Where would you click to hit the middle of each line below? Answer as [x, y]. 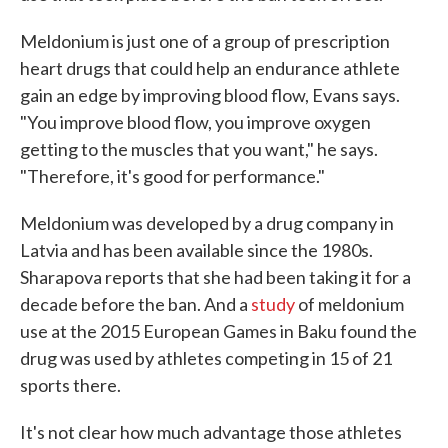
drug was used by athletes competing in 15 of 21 [206, 357]
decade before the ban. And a [135, 303]
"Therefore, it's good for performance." [172, 175]
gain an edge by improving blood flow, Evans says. [210, 94]
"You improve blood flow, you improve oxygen [195, 121]
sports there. [70, 384]
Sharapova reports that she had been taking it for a [215, 276]
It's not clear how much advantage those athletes [211, 431]
